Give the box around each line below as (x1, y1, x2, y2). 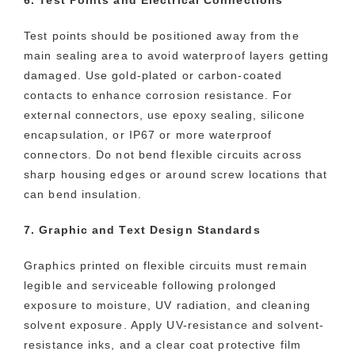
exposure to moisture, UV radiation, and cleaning (24, 298, 311, 311)
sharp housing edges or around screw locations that (24, 167, 328, 181)
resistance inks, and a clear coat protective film (24, 338, 301, 351)
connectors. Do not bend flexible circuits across (24, 147, 302, 161)
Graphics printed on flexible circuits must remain (24, 258, 307, 272)
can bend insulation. (24, 187, 142, 200)
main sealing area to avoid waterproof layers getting (24, 48, 330, 62)
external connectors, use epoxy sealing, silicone (24, 108, 305, 121)
